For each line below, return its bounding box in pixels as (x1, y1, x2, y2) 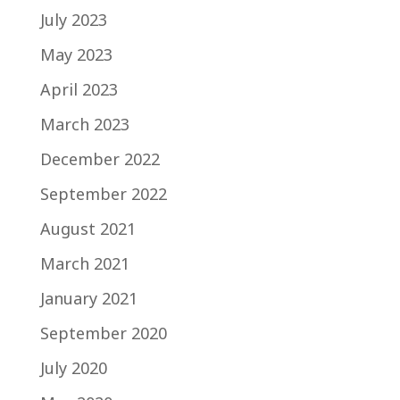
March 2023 (39, 112, 129, 135)
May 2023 (39, 43, 112, 65)
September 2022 (39, 182, 167, 204)
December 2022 (39, 147, 160, 170)
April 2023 (39, 78, 118, 100)
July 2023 (39, 8, 107, 30)
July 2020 (39, 356, 107, 379)
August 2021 (39, 217, 136, 239)
